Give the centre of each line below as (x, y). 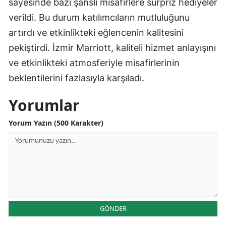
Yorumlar (44, 105)
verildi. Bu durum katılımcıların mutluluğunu (99, 17)
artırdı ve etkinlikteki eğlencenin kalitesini (96, 32)
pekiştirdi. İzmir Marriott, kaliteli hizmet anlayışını (112, 47)
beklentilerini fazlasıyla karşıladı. (76, 78)
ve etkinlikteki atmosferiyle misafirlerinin (94, 63)
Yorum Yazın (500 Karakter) (56, 123)
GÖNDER (113, 208)
